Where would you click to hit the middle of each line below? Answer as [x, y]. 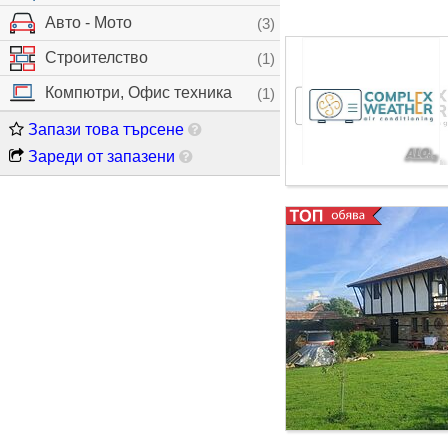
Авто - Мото [88, 22]
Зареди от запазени [99, 156]
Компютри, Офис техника [138, 92]
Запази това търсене [104, 129]
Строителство [96, 57]
